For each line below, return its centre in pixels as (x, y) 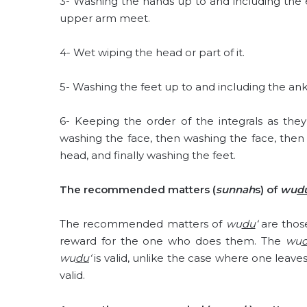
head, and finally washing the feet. (148, 155)
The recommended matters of (143, 224)
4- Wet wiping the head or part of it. (152, 52)
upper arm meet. (105, 18)
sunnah (235, 189)
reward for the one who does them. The (173, 241)
